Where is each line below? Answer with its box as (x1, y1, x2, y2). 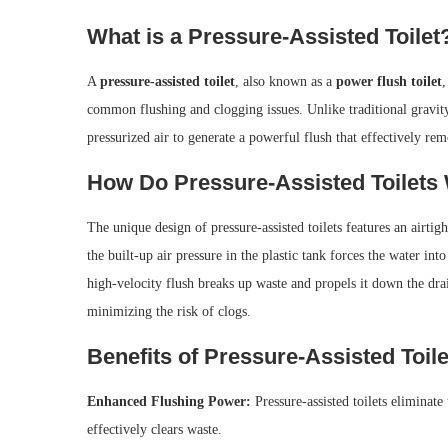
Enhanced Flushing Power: (87, 394, 251, 410)
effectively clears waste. (87, 422, 222, 438)
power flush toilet (336, 74, 442, 90)
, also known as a (235, 74, 336, 90)
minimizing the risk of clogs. (87, 304, 251, 320)
